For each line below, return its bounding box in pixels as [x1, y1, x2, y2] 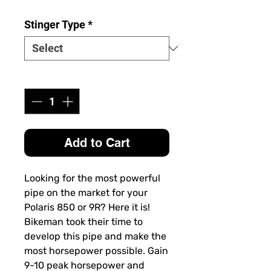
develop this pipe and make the [24, 230, 166, 243]
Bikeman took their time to [24, 216, 143, 228]
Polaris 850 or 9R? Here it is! [24, 201, 150, 214]
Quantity [24, 70, 65, 83]
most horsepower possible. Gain [24, 245, 168, 257]
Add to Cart [64, 135, 130, 151]
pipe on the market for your [24, 187, 148, 199]
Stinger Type [24, 18, 85, 31]
